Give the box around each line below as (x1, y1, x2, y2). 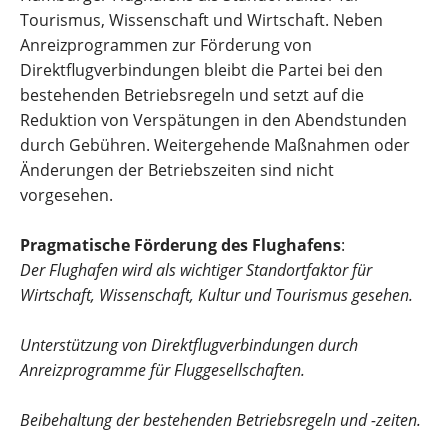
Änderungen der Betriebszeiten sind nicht (20, 159, 334, 182)
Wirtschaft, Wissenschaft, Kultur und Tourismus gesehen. (20, 284, 413, 307)
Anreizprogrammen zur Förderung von (20, 34, 312, 57)
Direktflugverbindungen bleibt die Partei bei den (20, 59, 383, 82)
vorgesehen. (20, 184, 113, 207)
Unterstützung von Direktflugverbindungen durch (20, 334, 358, 357)
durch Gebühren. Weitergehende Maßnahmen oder (20, 134, 410, 157)
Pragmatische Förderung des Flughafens (20, 234, 341, 257)
